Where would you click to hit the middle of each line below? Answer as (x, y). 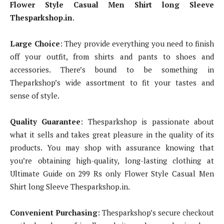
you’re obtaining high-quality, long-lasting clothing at (112, 161)
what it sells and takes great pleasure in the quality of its (112, 135)
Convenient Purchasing (54, 213)
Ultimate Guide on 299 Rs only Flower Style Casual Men (112, 174)
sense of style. (35, 96)
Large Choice (35, 44)
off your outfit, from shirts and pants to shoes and (112, 57)
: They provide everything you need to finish (137, 44)
